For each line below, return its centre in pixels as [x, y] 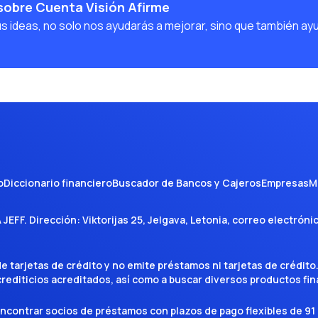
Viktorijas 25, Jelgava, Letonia [155, 220]
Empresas [285, 183]
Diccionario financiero [58, 183]
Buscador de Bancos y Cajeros [187, 183]
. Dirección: [53, 220]
